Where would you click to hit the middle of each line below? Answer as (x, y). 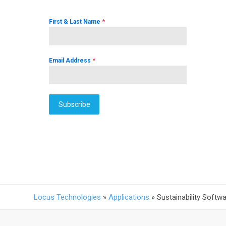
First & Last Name (75, 21)
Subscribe (74, 104)
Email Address (71, 60)
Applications (129, 197)
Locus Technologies (67, 197)
